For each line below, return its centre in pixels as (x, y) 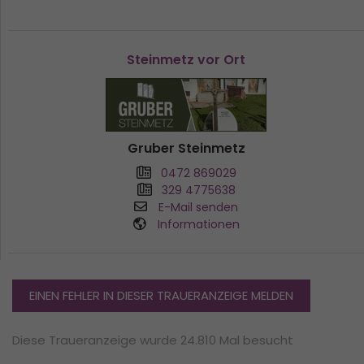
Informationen (198, 225)
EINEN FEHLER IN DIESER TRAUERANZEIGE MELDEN (161, 296)
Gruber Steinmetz (186, 149)
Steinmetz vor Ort (186, 60)
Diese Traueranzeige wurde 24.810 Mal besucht (153, 340)
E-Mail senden (198, 208)
